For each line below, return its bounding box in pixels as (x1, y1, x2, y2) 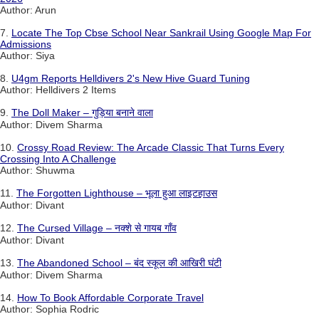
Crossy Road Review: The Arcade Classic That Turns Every (17, 141, 284, 153)
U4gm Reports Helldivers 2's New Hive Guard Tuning (11, 72, 250, 84)
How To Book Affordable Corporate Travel (17, 291, 204, 303)
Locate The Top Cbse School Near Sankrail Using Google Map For (11, 26, 311, 38)
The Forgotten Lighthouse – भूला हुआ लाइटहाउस (16, 187, 217, 199)
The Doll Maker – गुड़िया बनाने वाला (11, 106, 153, 118)
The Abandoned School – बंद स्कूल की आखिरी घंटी (17, 256, 221, 268)
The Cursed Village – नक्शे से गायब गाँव (17, 221, 177, 234)
